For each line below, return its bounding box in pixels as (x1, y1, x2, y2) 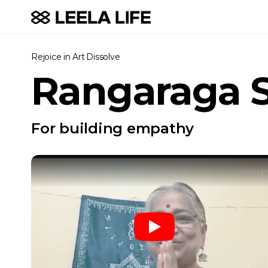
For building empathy (31, 120, 194, 137)
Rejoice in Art (31, 51, 85, 62)
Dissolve (86, 51, 120, 62)
